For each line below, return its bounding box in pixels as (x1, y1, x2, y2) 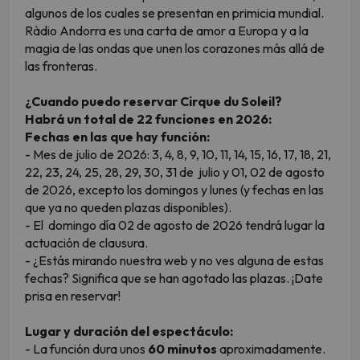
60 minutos (148, 341, 217, 358)
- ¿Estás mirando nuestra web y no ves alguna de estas (25, 252, 324, 269)
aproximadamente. (217, 341, 325, 358)
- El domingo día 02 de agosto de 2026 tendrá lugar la (25, 217, 325, 234)
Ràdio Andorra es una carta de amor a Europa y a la (25, 22, 309, 39)
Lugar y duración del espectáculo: (25, 323, 233, 340)
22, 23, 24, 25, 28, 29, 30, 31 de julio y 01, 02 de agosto (25, 164, 325, 181)
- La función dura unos (25, 341, 148, 358)
